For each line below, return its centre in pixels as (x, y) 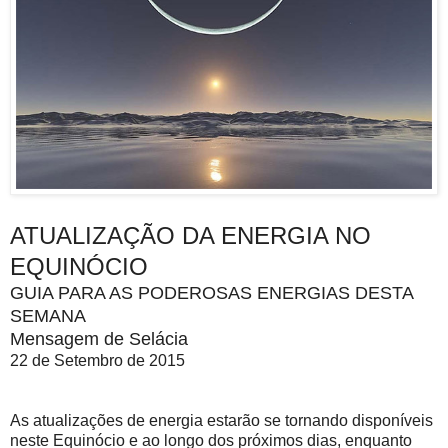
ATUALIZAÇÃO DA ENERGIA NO (190, 235)
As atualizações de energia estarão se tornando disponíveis (221, 420)
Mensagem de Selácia (99, 338)
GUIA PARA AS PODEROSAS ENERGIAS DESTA (211, 292)
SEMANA (48, 315)
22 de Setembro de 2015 (97, 360)
